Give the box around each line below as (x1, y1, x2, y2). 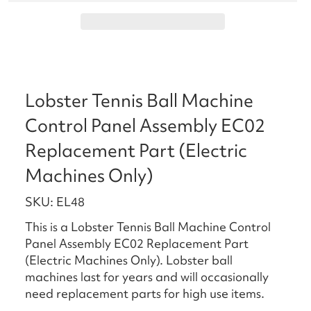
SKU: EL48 (25, 193, 85, 210)
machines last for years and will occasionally (25, 268, 269, 285)
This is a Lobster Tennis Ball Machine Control (25, 218, 271, 235)
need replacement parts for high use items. (25, 285, 264, 301)
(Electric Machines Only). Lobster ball (25, 251, 233, 268)
